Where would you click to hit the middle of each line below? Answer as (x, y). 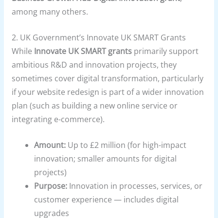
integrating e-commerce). (58, 119)
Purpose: (51, 186)
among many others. (50, 12)
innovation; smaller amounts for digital (106, 158)
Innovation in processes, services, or (135, 186)
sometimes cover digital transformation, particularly (107, 78)
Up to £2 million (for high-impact (126, 145)
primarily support (165, 51)
